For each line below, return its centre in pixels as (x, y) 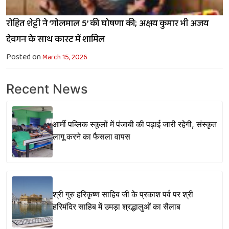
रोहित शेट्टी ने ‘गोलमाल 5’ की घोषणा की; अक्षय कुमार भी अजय (107, 23)
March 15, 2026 (65, 57)
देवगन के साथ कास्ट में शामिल (55, 39)
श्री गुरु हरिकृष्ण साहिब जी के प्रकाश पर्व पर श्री (123, 194)
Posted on (24, 57)
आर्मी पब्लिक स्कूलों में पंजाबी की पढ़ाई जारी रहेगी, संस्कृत (135, 124)
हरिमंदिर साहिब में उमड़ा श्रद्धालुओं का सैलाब (117, 207)
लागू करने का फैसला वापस (91, 137)
